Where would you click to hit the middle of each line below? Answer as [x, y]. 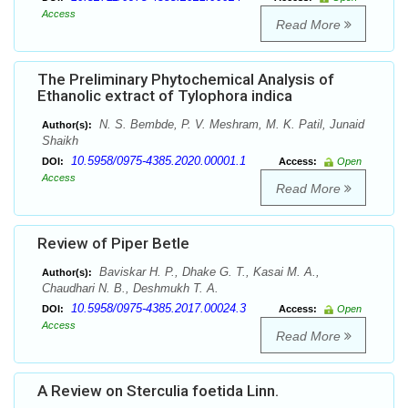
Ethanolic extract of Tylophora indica [165, 96]
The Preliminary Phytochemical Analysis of [186, 80]
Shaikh [60, 141]
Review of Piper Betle [113, 244]
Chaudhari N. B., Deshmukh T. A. [130, 289]
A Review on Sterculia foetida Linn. [158, 391]
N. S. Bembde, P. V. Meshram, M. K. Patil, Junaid [230, 125]
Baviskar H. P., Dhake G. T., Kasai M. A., [208, 272]
